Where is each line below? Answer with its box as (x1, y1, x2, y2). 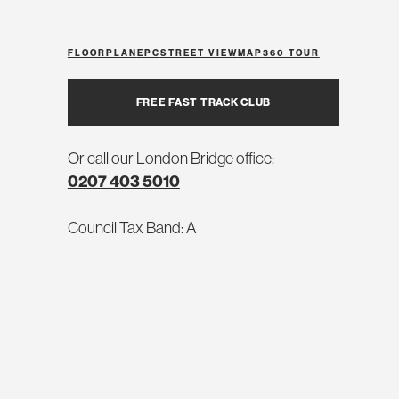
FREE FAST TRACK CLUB (135, 95, 272, 109)
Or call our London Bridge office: (67, 148, 274, 168)
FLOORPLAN (67, 47, 137, 59)
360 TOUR (262, 47, 320, 59)
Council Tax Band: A (67, 217, 196, 238)
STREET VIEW (159, 47, 238, 59)
